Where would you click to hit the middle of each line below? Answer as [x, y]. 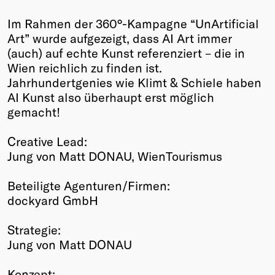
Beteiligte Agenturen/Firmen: [89, 185]
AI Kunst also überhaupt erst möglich [111, 97]
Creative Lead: [47, 141]
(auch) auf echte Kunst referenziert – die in [126, 52]
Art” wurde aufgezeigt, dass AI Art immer [120, 38]
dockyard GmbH [53, 200]
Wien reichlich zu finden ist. [85, 67]
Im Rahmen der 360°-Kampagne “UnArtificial [133, 23]
